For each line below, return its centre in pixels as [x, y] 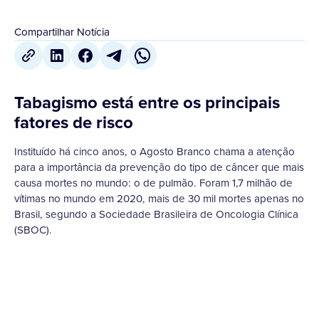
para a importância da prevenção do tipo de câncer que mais [159, 167]
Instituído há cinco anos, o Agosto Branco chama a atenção [155, 152]
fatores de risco [74, 122]
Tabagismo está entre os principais [147, 103]
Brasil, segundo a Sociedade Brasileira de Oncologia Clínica [156, 214]
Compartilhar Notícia [62, 32]
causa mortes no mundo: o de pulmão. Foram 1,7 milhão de [153, 183]
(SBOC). [33, 230]
